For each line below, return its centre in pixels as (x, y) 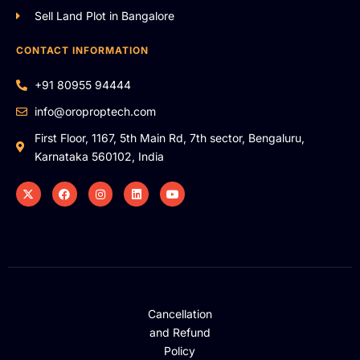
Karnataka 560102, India (99, 157)
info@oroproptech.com (95, 112)
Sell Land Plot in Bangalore (104, 16)
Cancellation (180, 314)
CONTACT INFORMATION (82, 51)
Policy (180, 351)
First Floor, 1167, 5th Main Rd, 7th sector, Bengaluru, (169, 138)
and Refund (180, 333)
